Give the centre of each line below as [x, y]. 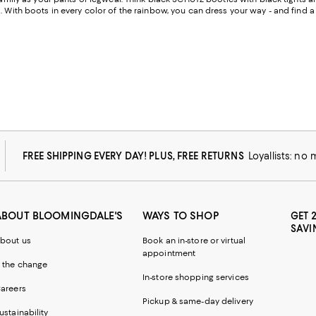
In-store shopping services [196, 278]
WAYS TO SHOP [181, 216]
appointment [169, 254]
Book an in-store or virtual [194, 241]
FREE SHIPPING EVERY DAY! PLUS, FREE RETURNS [135, 156]
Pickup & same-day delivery [198, 302]
